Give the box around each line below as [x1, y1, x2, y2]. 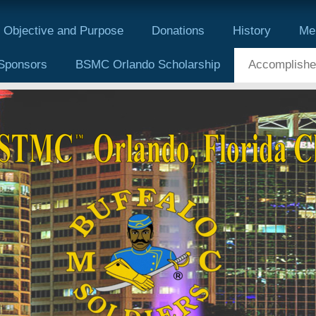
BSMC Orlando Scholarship [75, 58, 220, 72]
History [233, 23, 271, 37]
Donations [152, 23, 205, 37]
